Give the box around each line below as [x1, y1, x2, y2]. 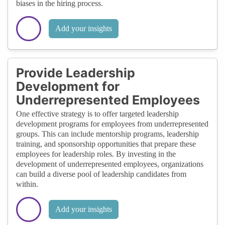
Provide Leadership [16, 65, 135, 80]
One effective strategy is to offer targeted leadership [16, 109, 179, 118]
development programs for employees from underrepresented [16, 119, 208, 128]
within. [16, 179, 38, 188]
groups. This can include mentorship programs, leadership [16, 129, 199, 138]
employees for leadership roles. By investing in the [16, 149, 176, 158]
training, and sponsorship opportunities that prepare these [16, 139, 196, 148]
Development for [16, 78, 120, 94]
